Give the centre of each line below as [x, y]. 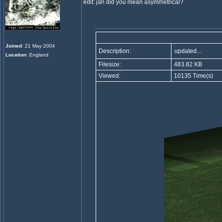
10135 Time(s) [193, 76]
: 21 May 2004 [38, 46]
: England [37, 55]
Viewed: [109, 76]
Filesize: [109, 64]
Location [16, 55]
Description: [114, 51]
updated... [188, 51]
